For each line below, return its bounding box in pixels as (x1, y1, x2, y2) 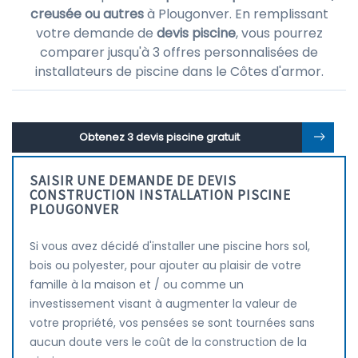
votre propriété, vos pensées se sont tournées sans (30, 315, 315, 331)
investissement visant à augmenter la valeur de (30, 296, 297, 312)
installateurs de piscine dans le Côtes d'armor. (34, 62, 324, 81)
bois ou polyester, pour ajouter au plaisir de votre (30, 257, 301, 273)
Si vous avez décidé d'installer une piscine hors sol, (30, 238, 310, 254)
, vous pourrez (235, 24, 323, 42)
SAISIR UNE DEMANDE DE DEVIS (30, 172, 237, 189)
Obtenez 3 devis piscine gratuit (78, 129, 240, 145)
